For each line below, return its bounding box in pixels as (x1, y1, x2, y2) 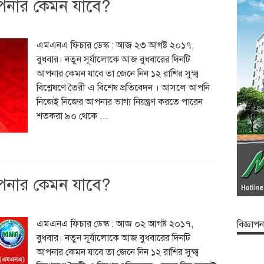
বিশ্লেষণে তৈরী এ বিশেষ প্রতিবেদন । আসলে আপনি (36, 82, 210, 94)
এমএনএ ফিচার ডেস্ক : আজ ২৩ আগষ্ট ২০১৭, (36, 39, 194, 51)
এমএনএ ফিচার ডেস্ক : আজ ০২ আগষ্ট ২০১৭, (36, 218, 193, 230)
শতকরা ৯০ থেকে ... (36, 110, 108, 122)
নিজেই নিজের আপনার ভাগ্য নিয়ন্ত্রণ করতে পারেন (36, 96, 203, 108)
